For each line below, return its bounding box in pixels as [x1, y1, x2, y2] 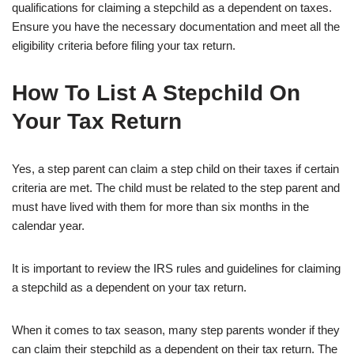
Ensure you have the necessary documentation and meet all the [12, 20, 340, 34]
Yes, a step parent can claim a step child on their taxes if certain [12, 162, 339, 176]
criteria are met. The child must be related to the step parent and [12, 181, 340, 195]
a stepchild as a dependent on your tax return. [12, 281, 247, 295]
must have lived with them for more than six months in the [12, 200, 309, 214]
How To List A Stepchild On [12, 81, 300, 106]
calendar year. [12, 219, 85, 233]
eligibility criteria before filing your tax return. [12, 39, 235, 53]
